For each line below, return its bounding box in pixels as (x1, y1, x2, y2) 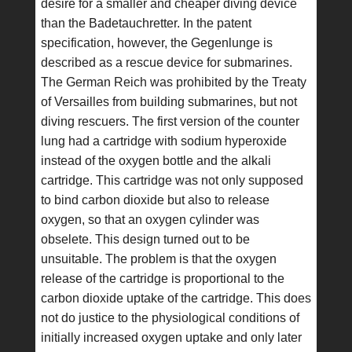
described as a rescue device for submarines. (40, 56, 292, 69)
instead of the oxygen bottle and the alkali (40, 154, 271, 167)
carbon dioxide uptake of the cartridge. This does (40, 291, 311, 305)
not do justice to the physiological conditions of (40, 311, 299, 324)
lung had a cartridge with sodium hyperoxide (40, 134, 287, 148)
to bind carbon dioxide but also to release (40, 193, 269, 207)
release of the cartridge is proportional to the (40, 272, 284, 285)
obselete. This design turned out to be (40, 233, 250, 246)
